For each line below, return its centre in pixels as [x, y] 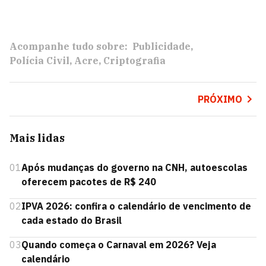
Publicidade [161, 46]
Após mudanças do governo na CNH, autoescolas [134, 167]
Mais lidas [37, 138]
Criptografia [134, 61]
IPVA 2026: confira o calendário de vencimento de [136, 206]
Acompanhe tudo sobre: [69, 46]
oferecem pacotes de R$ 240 [89, 182]
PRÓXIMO [220, 99]
